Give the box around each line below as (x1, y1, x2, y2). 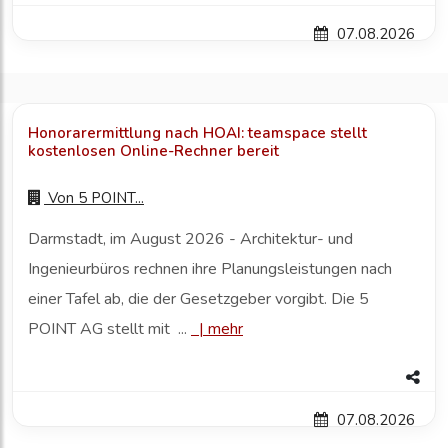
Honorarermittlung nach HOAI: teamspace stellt (28, 123, 367, 144)
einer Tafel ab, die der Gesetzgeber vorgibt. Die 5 (28, 288, 369, 311)
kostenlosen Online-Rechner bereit (28, 141, 279, 162)
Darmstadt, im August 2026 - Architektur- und (28, 228, 353, 251)
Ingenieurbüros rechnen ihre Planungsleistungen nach (28, 258, 392, 281)
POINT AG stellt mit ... (28, 318, 191, 341)
